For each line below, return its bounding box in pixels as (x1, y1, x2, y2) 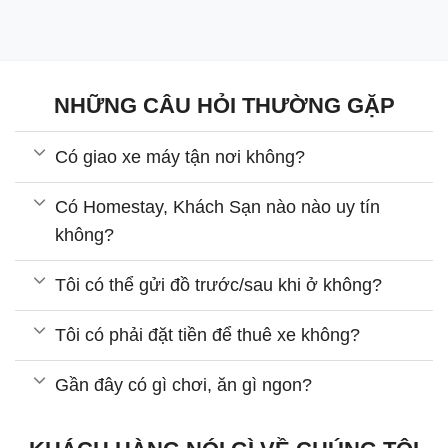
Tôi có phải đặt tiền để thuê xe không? (55, 325, 361, 346)
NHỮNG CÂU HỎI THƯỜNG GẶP (53, 93, 395, 119)
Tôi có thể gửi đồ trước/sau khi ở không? (55, 275, 383, 296)
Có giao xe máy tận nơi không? (55, 146, 306, 167)
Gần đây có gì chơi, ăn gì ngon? (55, 375, 313, 396)
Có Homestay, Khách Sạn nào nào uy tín (55, 197, 381, 218)
